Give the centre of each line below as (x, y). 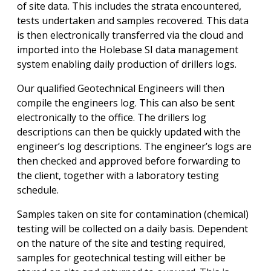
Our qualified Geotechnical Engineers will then (121, 88)
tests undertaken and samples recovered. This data (133, 21)
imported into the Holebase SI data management (128, 50)
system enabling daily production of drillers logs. (127, 64)
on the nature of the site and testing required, (121, 243)
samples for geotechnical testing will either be (121, 258)
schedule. (38, 190)
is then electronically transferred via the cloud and (130, 35)
